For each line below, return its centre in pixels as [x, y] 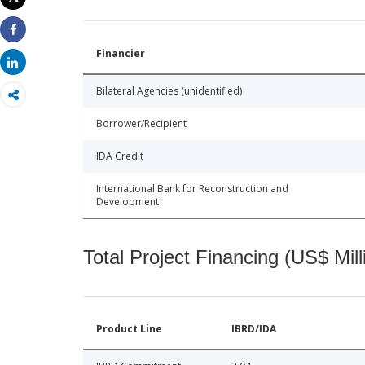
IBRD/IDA [254, 329]
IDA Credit [120, 156]
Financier [121, 54]
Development [128, 202]
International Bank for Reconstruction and [192, 189]
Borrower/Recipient [141, 124]
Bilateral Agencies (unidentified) [169, 91]
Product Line [129, 329]
